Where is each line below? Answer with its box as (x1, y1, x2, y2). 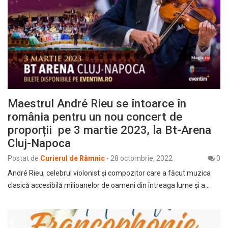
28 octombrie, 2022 (110, 154, 173, 162)
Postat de (8, 154, 39, 162)
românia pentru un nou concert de (8, 109, 182, 123)
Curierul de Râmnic (40, 154, 105, 162)
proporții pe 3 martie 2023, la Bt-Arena (8, 123, 211, 136)
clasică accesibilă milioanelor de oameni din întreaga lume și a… (8, 181, 210, 189)
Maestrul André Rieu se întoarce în (8, 96, 186, 110)
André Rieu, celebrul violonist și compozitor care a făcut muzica (8, 168, 211, 177)
